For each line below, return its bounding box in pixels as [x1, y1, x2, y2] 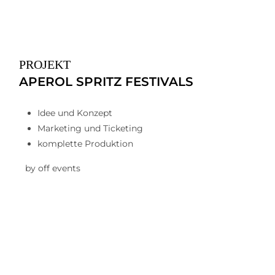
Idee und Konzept [37, 107, 112, 118]
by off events [25, 163, 80, 174]
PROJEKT [19, 58, 71, 71]
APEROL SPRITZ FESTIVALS [19, 74, 193, 89]
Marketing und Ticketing [37, 123, 143, 134]
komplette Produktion [37, 138, 133, 149]
